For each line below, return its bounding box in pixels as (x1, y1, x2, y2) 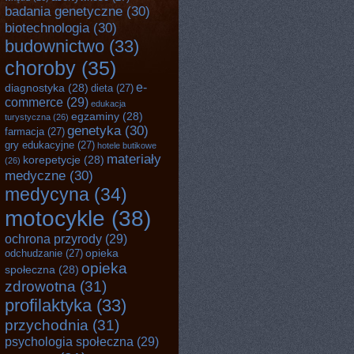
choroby (5, 57, 76, 79)
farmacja (5, 126, 44, 137)
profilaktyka (5, 296, 92, 315)
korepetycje (23, 153, 81, 166)
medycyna (5, 184, 89, 205)
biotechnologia (5, 20, 89, 36)
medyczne (5, 168, 66, 183)
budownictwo (5, 36, 104, 56)
